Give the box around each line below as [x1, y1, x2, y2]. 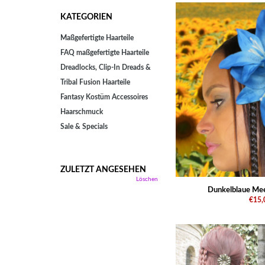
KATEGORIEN [60, 13, 112, 21]
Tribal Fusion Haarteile [60, 79, 130, 86]
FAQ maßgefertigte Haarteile [60, 49, 149, 56]
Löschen [136, 176, 158, 182]
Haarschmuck [60, 108, 103, 115]
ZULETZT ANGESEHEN [60, 166, 146, 174]
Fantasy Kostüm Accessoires [60, 93, 148, 101]
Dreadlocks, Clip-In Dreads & [60, 64, 151, 71]
